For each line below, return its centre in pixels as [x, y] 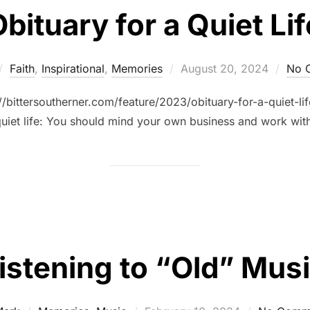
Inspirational [73, 68]
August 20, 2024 [225, 68]
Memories [137, 68]
